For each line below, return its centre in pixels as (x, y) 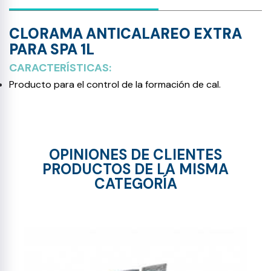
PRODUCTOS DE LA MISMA (135, 169)
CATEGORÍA (135, 184)
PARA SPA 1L (52, 49)
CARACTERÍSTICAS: (61, 68)
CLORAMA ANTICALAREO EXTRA (126, 34)
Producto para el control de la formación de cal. (115, 84)
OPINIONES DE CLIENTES (135, 155)
